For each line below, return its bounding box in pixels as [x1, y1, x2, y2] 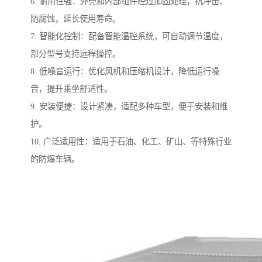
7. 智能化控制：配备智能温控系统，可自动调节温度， [30, 32, 227, 42]
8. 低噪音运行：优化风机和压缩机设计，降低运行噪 [30, 67, 219, 77]
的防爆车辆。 [30, 154, 80, 164]
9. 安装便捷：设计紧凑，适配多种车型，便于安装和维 [30, 102, 227, 112]
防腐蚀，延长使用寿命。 [30, 14, 120, 24]
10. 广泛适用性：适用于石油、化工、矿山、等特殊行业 [30, 137, 232, 147]
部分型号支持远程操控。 [30, 49, 120, 59]
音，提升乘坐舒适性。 [30, 84, 112, 94]
